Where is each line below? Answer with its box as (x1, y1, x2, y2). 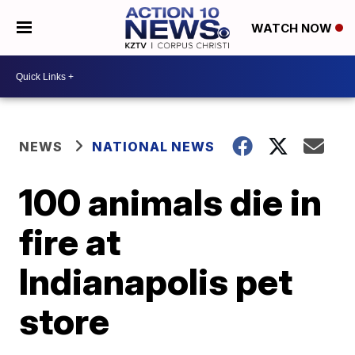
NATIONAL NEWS (92, 139, 216, 155)
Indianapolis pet (19, 259, 293, 303)
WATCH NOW (250, 21, 335, 36)
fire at (19, 219, 121, 264)
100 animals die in (19, 180, 323, 224)
